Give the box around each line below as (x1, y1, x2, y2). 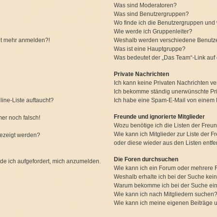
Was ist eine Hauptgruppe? (114, 46, 186, 52)
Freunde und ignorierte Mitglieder (114, 113, 205, 120)
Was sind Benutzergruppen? (114, 11, 189, 17)
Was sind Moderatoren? (114, 2, 177, 9)
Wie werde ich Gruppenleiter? (114, 28, 193, 35)
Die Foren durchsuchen (114, 156, 179, 163)
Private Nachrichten (114, 71, 170, 77)
